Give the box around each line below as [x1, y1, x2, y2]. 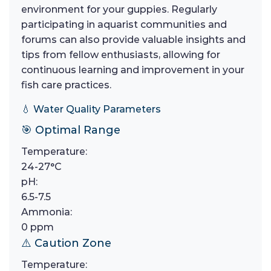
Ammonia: [21, 206, 72, 218]
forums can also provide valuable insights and [21, 34, 246, 46]
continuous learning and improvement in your [21, 64, 244, 76]
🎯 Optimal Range [21, 123, 120, 137]
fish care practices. [21, 79, 111, 91]
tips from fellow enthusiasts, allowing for [21, 49, 220, 61]
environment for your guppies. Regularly [21, 4, 217, 16]
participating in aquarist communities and [21, 19, 227, 31]
